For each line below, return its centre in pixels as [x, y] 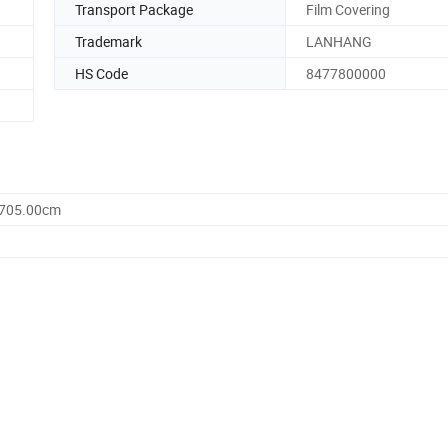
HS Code [101, 73]
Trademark [108, 41]
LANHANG [339, 41]
